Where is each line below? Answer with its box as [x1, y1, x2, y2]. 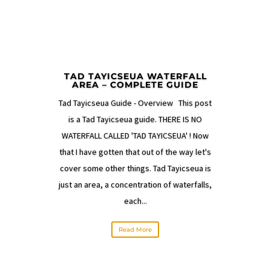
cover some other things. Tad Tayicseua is [59, 163, 211, 174]
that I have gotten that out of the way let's [59, 146, 212, 157]
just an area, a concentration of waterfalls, [59, 179, 212, 190]
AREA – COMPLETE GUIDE [72, 79, 199, 90]
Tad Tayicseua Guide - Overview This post [59, 97, 212, 108]
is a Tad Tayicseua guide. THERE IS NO [68, 114, 203, 125]
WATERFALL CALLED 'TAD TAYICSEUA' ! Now [62, 130, 209, 141]
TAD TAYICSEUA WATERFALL [64, 71, 207, 82]
